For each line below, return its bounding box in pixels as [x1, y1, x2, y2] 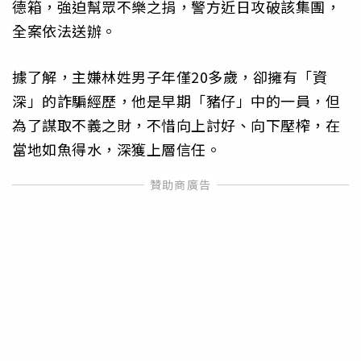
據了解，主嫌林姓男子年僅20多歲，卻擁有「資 [12, 65, 327, 87]
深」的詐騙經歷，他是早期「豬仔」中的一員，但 [12, 89, 340, 111]
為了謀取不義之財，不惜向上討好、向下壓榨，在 [12, 114, 340, 135]
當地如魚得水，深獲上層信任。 [12, 138, 221, 160]
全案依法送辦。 [12, 20, 117, 42]
